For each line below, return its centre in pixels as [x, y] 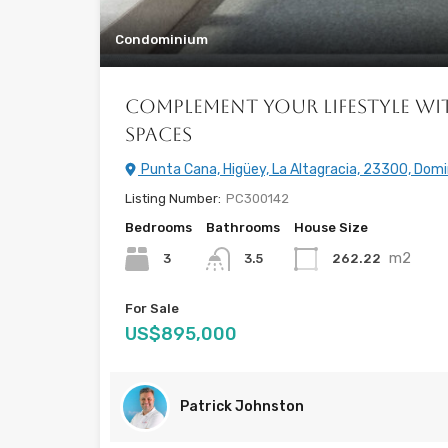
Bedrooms [158, 227]
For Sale [152, 309]
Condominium [161, 39]
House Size [331, 227]
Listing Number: [173, 198]
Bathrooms [243, 227]
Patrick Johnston [242, 407]
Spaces [158, 133]
